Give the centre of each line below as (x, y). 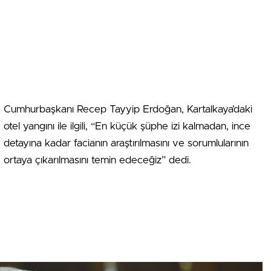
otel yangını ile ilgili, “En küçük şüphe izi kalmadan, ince (127, 126)
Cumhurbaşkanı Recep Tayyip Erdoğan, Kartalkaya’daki (128, 109)
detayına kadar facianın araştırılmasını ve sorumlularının (126, 143)
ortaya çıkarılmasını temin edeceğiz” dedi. (97, 160)
